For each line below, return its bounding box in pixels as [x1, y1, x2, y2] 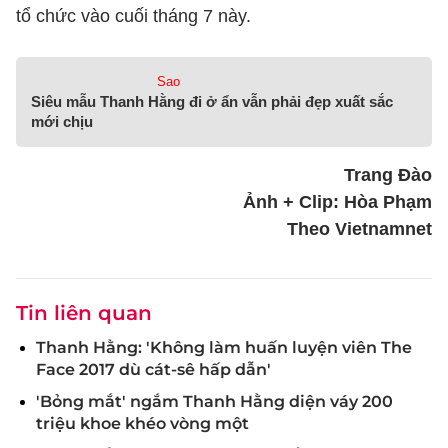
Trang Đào [344, 165, 432, 185]
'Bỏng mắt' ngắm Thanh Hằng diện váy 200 [36, 392, 393, 411]
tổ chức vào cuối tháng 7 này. [16, 6, 251, 26]
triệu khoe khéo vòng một [36, 414, 249, 433]
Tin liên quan [16, 301, 152, 325]
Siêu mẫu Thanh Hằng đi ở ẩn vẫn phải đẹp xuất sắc [31, 93, 393, 110]
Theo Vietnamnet [287, 219, 432, 239]
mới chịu [31, 113, 93, 130]
